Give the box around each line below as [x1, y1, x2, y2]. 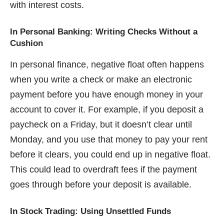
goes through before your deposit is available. [10, 179, 191, 190]
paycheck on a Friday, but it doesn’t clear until [10, 119, 192, 130]
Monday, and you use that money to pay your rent [10, 134, 207, 145]
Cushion [10, 38, 43, 48]
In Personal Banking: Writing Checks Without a [10, 27, 197, 37]
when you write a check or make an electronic [10, 74, 192, 85]
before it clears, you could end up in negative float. [10, 149, 210, 160]
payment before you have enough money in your [10, 89, 203, 100]
